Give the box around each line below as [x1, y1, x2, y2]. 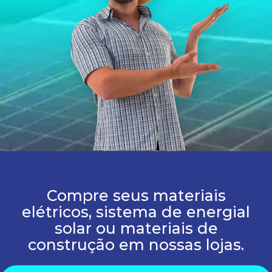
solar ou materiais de [54, 219, 218, 237]
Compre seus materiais [46, 186, 226, 205]
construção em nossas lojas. [28, 235, 244, 254]
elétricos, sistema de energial [22, 202, 250, 221]
